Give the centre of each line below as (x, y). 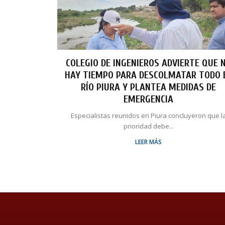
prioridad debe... (148, 126)
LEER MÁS (149, 142)
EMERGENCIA (149, 99)
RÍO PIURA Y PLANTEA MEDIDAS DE (149, 87)
